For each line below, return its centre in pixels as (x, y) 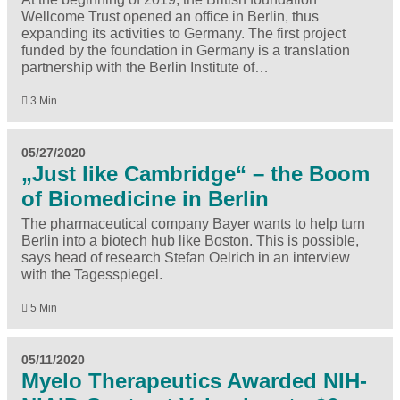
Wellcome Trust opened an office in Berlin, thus (170, 17)
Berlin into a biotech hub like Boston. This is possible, (190, 241)
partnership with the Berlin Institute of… (145, 68)
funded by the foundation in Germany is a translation (186, 51)
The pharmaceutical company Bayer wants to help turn (193, 224)
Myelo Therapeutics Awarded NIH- (194, 381)
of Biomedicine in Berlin (145, 199)
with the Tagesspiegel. (92, 275)
